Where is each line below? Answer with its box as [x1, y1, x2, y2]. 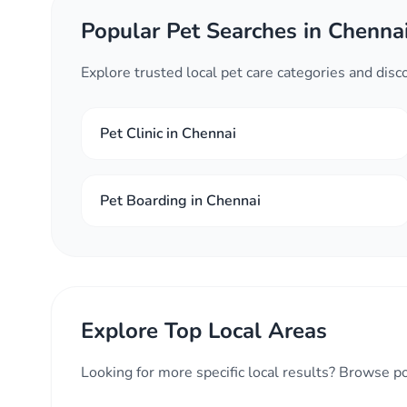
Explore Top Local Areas [81, 316, 327, 345]
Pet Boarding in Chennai [100, 191, 261, 211]
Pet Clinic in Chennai [100, 124, 236, 144]
